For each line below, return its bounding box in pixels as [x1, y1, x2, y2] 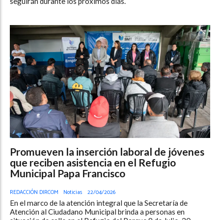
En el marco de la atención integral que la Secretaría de [10, 198, 188, 208]
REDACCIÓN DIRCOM [10, 188, 58, 197]
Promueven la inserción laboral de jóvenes [10, 145, 204, 158]
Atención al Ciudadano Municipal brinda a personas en [10, 207, 185, 217]
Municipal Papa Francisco [10, 166, 125, 179]
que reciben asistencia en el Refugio [10, 156, 176, 168]
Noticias [63, 188, 82, 197]
